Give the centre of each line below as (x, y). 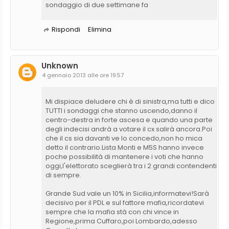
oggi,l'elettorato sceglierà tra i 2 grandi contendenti (131, 166)
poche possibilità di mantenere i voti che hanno (124, 156)
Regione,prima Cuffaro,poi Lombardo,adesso (121, 221)
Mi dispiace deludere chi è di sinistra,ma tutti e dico (130, 101)
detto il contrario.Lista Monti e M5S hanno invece (125, 147)
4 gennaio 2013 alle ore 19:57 (83, 75)
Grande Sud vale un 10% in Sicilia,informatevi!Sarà (127, 193)
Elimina (100, 29)
